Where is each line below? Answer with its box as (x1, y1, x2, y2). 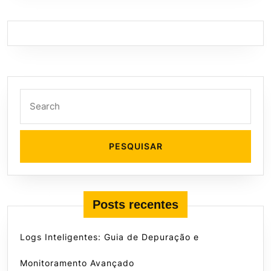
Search (19, 91, 55, 105)
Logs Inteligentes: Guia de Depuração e (20, 232, 199, 243)
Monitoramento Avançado (20, 258, 134, 269)
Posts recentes (93, 198, 178, 212)
